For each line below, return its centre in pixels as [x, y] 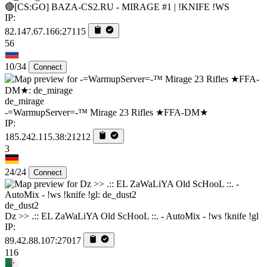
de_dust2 [22, 205]
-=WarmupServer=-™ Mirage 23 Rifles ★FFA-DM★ [106, 112]
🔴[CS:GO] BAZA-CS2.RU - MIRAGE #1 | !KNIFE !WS [117, 7]
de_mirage [24, 101]
